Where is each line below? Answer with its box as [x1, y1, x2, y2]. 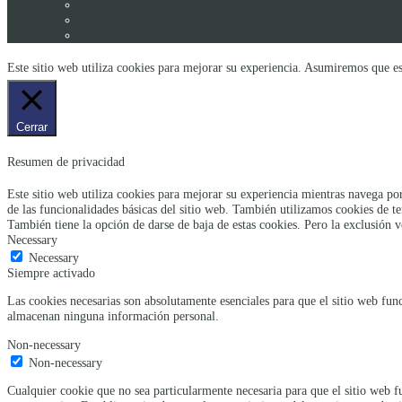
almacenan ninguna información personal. [7, 309, 219, 324]
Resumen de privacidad [7, 153, 125, 169]
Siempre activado [7, 265, 95, 280]
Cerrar [16, 120, 48, 135]
